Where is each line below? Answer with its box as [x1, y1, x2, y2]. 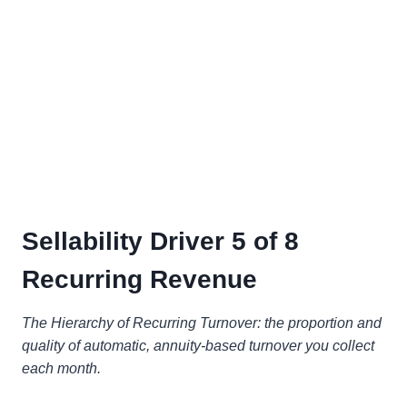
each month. [22, 361, 101, 377]
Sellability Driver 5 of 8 [22, 227, 299, 256]
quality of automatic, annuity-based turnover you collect [22, 338, 374, 354]
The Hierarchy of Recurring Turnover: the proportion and [22, 315, 382, 332]
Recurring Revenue [22, 265, 257, 294]
